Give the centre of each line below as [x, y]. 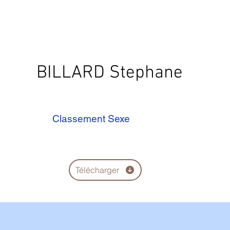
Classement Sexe [91, 119]
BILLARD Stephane [110, 73]
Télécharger [97, 170]
